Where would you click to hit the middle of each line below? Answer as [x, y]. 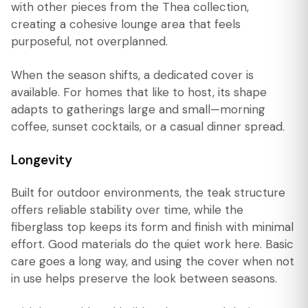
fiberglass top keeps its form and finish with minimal [152, 227]
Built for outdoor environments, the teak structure [148, 193]
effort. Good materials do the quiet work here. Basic [152, 244]
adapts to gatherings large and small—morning [138, 109]
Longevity [42, 159]
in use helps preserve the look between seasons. [144, 279]
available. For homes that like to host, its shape [139, 92]
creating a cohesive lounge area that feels [126, 24]
